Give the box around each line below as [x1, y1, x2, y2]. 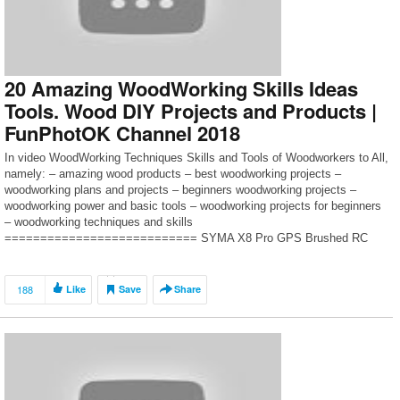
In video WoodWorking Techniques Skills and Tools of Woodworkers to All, [4, 151, 388, 164]
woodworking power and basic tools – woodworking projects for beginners [4, 199, 381, 212]
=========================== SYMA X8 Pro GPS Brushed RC [4, 231, 368, 245]
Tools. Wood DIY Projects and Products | [4, 96, 377, 125]
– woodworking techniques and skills [4, 215, 193, 229]
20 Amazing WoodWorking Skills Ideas [4, 74, 358, 103]
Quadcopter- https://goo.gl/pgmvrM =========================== [4, 247, 381, 261]
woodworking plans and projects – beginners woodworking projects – [4, 183, 356, 196]
